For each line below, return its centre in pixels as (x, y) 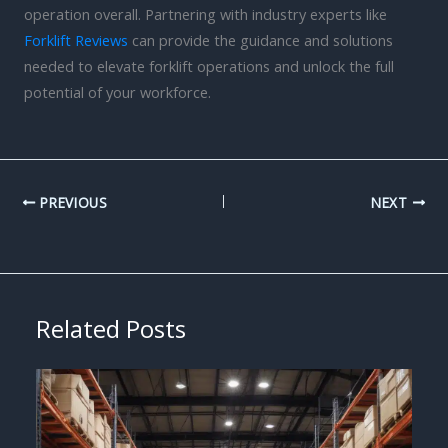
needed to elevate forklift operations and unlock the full (209, 66)
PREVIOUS (71, 202)
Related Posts (111, 328)
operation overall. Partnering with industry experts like (205, 14)
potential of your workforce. (117, 92)
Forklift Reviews (76, 40)
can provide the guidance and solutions (260, 40)
